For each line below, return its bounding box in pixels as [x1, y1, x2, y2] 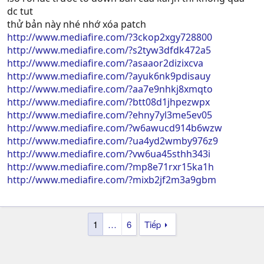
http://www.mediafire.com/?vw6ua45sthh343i [7, 147, 210, 160]
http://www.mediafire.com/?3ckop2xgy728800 [7, 30, 212, 44]
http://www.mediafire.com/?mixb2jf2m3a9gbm [7, 173, 216, 186]
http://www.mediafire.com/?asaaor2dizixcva [7, 56, 203, 70]
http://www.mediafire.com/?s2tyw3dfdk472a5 [7, 43, 211, 57]
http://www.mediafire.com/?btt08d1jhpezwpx [7, 95, 210, 108]
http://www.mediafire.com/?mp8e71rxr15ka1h [7, 160, 214, 173]
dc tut [7, 4, 33, 18]
